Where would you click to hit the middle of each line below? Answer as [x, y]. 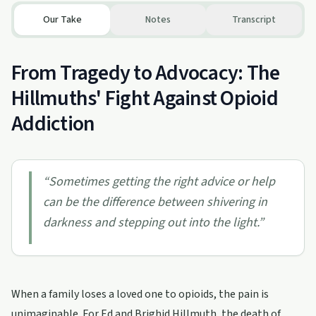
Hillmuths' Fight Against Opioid [145, 98]
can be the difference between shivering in [155, 202]
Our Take [62, 20]
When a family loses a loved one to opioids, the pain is [140, 294]
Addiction [53, 124]
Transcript [254, 20]
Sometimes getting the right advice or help [162, 182]
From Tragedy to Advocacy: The [146, 73]
